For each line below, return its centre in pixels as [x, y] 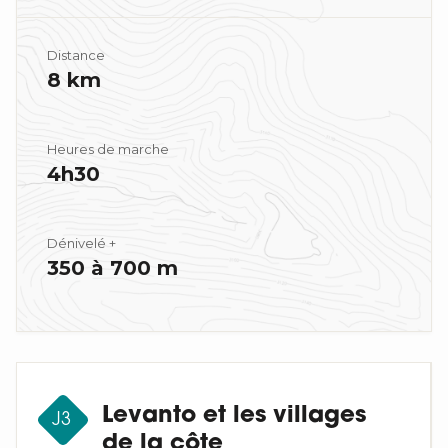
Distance [76, 54]
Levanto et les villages [234, 416]
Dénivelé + [81, 242]
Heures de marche [108, 148]
